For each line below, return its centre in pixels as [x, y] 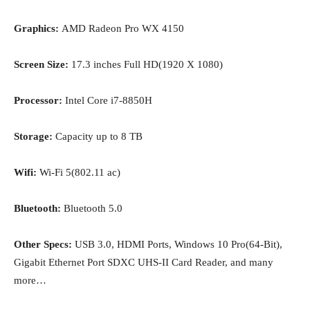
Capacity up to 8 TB [99, 137]
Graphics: [38, 29]
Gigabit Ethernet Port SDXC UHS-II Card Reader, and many [144, 263]
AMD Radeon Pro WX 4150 [123, 29]
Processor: [39, 101]
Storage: [35, 137]
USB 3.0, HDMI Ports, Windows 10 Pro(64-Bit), [179, 245]
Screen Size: [43, 65]
